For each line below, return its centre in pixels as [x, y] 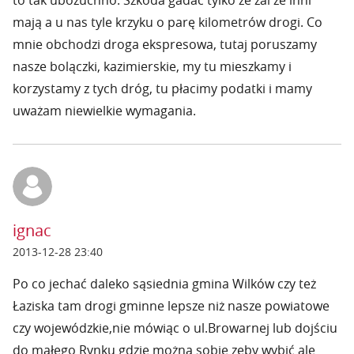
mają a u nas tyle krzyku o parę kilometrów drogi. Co [168, 22]
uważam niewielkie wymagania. [104, 111]
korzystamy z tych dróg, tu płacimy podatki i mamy [162, 88]
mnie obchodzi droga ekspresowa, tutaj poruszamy [165, 44]
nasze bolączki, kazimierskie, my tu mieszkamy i [152, 66]
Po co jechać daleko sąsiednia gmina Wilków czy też [164, 284]
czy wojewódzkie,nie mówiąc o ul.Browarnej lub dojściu [175, 328]
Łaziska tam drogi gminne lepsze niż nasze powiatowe [171, 306]
